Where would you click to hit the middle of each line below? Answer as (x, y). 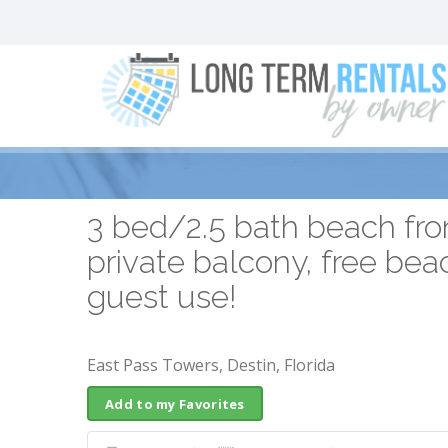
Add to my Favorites (175, 403)
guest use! (162, 296)
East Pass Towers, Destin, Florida (211, 365)
